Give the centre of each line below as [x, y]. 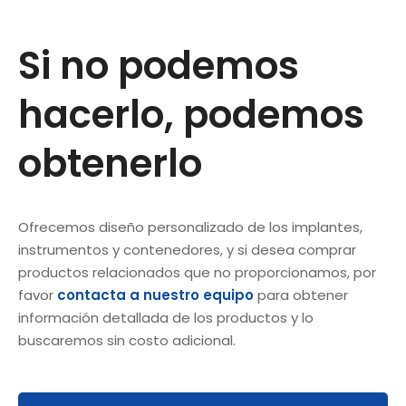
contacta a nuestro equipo [155, 295]
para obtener [301, 295]
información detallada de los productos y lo [166, 318]
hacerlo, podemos [191, 115]
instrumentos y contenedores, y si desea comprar [187, 250]
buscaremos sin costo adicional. [127, 341]
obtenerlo [110, 164]
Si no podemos [159, 66]
